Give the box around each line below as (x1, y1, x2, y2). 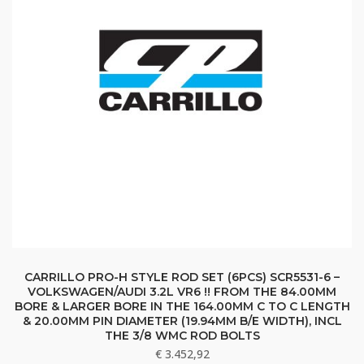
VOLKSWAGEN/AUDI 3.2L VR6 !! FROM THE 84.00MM (28, 284, 336, 300)
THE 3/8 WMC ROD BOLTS (104, 328, 260, 344)
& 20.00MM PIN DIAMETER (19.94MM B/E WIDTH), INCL (22, 314, 342, 329)
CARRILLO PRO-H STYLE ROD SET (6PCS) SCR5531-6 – (24, 270, 340, 285)
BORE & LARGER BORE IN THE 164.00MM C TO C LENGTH (14, 299, 350, 314)
